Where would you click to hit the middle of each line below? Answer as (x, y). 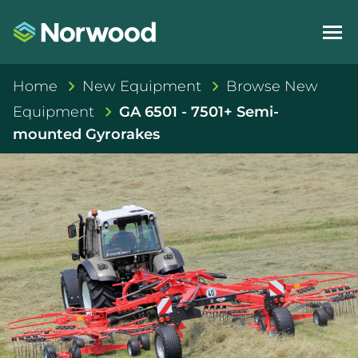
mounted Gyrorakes (86, 134)
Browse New (272, 86)
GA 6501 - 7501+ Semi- (199, 112)
